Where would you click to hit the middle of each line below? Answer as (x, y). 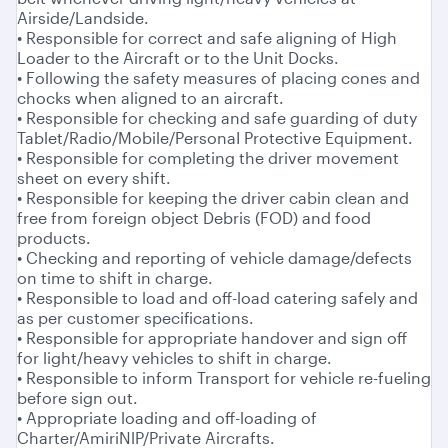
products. (54, 238)
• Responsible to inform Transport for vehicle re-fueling (224, 378)
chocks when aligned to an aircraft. (150, 98)
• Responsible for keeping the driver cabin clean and (213, 198)
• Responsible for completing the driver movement (208, 158)
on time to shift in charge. (115, 278)
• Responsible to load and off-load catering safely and (217, 298)
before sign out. (77, 398)
